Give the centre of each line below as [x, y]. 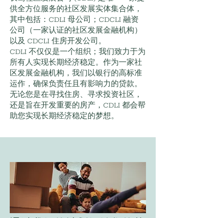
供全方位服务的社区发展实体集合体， [76, 9]
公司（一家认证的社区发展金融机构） [76, 31]
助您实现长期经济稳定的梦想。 [64, 116]
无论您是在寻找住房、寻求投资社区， [76, 95]
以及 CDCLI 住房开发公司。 [58, 41]
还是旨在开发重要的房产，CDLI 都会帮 [78, 106]
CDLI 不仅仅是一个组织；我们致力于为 [78, 52]
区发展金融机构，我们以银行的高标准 [76, 73]
